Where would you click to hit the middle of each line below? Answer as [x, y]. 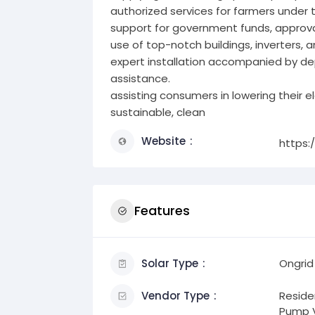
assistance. [140, 78]
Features [162, 211]
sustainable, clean [158, 112]
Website [163, 141]
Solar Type [170, 263]
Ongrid [296, 263]
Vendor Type [175, 295]
